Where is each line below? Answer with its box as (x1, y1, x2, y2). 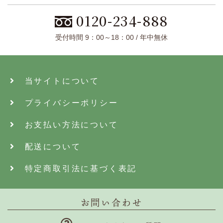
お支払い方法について (15, 120, 118, 129)
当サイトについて (15, 76, 100, 85)
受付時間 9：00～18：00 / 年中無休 (55, 33, 168, 41)
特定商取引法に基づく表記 (15, 164, 137, 173)
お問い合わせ (80, 196, 143, 209)
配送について (15, 142, 81, 151)
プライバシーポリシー (15, 98, 118, 107)
